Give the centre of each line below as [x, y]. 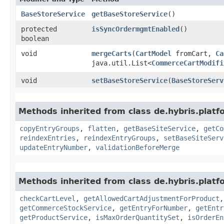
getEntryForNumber [153, 208]
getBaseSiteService [159, 128]
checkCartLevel [47, 198]
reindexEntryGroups [119, 138]
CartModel [153, 53]
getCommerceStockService [65, 208]
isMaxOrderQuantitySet [137, 217]
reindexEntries [47, 138]
